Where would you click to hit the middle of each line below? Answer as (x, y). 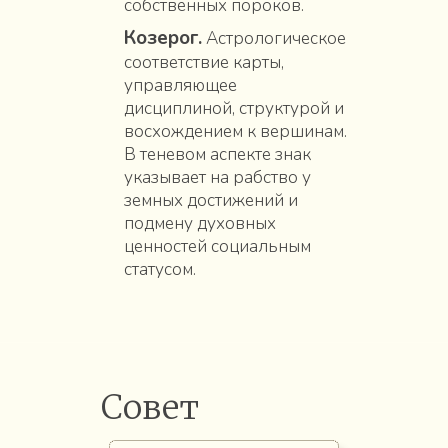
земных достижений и (210, 200)
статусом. (159, 269)
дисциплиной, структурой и (233, 108)
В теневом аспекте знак (217, 154)
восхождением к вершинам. (235, 131)
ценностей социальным (217, 246)
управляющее (180, 85)
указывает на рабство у (217, 177)
